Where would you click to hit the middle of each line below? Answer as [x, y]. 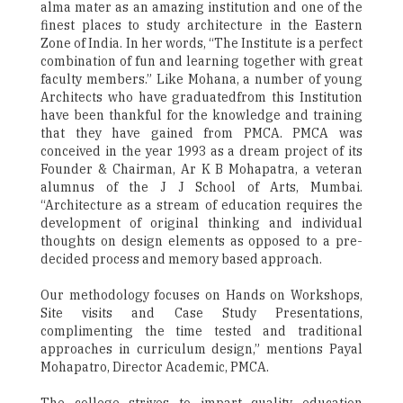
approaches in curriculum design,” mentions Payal [201, 349]
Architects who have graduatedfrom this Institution [201, 98]
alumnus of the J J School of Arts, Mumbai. [201, 188]
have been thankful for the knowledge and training [201, 116]
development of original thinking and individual [201, 224]
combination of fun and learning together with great [201, 62]
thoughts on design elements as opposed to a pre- [201, 242]
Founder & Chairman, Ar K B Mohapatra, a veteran [201, 170]
